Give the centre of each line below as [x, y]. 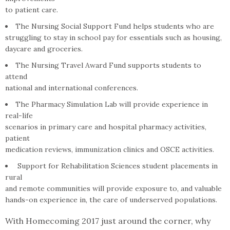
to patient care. [32, 10]
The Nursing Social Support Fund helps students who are [115, 26]
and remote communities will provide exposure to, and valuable [113, 188]
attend [16, 76]
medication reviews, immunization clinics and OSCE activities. [110, 149]
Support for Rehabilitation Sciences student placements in [117, 166]
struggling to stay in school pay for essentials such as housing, [113, 37]
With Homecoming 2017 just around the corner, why [108, 221]
